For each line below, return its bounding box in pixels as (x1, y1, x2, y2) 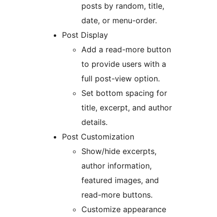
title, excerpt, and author (81, 103, 172, 113)
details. (81, 117, 108, 127)
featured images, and (81, 175, 159, 186)
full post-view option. (81, 74, 160, 84)
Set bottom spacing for (81, 88, 167, 98)
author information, (81, 161, 152, 171)
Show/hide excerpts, (81, 146, 156, 156)
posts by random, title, (81, 1, 164, 11)
